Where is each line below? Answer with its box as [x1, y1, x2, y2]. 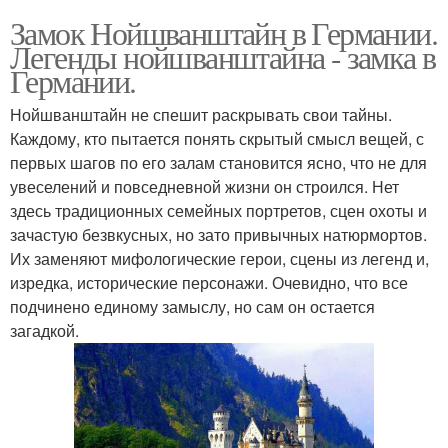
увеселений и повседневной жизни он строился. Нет [10, 175, 399, 198]
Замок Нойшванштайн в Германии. [10, 11, 437, 54]
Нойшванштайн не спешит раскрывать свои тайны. [10, 103, 392, 126]
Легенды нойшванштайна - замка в [10, 35, 436, 78]
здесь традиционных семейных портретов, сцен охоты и [10, 199, 427, 222]
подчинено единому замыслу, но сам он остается [10, 295, 375, 318]
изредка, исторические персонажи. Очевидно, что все [10, 271, 408, 294]
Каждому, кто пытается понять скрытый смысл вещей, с [10, 127, 424, 150]
